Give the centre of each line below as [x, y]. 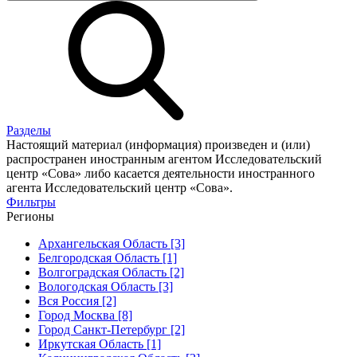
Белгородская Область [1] [108, 258]
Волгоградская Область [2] [111, 272]
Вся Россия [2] [77, 301]
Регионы [30, 216]
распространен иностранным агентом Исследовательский [164, 159]
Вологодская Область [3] [106, 286]
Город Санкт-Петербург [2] [112, 330]
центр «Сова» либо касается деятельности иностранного [161, 173]
